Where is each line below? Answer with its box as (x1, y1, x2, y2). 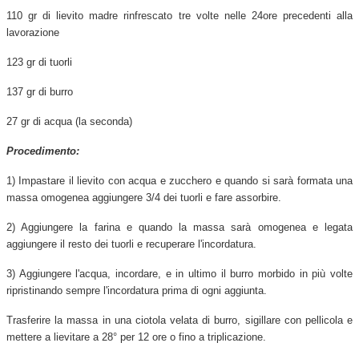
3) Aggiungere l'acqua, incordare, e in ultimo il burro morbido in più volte (6, 267, 353, 280)
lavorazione (6, 26, 59, 38)
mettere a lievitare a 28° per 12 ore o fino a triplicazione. (6, 330, 266, 343)
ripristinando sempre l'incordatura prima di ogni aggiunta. (6, 284, 267, 296)
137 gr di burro (6, 85, 73, 98)
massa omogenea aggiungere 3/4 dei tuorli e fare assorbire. (6, 191, 281, 204)
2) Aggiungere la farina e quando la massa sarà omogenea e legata (6, 220, 353, 233)
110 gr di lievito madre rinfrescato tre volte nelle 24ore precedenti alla (6, 9, 353, 22)
